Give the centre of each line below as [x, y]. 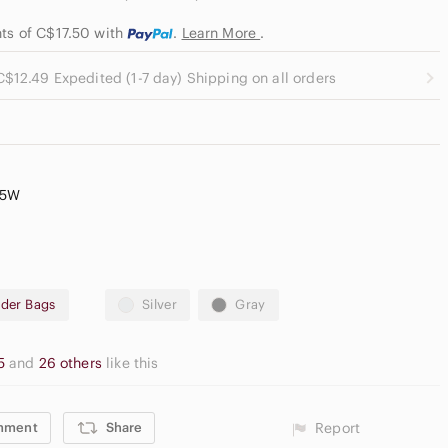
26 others [72, 363]
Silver [159, 304]
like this [132, 363]
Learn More [221, 33]
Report [337, 428]
